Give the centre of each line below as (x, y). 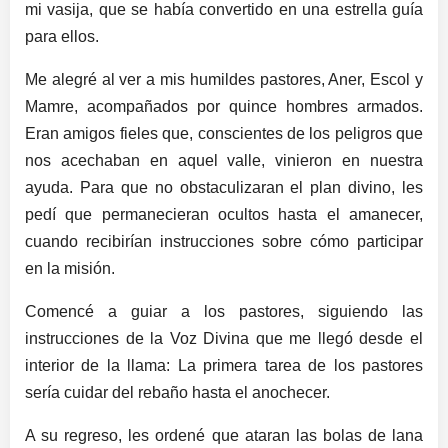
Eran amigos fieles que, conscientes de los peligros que (224, 134)
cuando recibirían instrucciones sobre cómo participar (224, 242)
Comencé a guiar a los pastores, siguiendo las (224, 312)
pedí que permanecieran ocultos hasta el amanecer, (224, 215)
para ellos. (62, 37)
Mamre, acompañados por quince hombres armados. (224, 107)
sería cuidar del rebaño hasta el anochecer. (177, 393)
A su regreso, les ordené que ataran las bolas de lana (224, 436)
